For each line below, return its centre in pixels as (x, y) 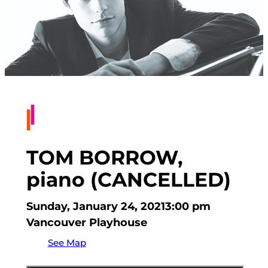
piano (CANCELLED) (128, 179)
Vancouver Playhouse (86, 223)
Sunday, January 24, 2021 (95, 207)
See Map (67, 243)
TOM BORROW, (104, 157)
